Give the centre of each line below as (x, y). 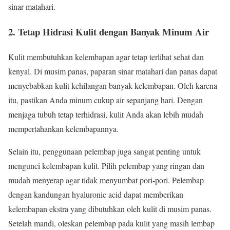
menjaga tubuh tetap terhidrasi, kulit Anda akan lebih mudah (106, 114)
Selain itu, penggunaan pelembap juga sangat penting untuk (104, 151)
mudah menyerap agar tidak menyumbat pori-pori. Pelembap (106, 180)
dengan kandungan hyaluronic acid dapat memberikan (96, 194)
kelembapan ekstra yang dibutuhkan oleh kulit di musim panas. (110, 208)
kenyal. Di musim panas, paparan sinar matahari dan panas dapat (113, 71)
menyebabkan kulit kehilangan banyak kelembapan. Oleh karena (113, 85)
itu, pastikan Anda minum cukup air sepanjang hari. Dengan (106, 100)
